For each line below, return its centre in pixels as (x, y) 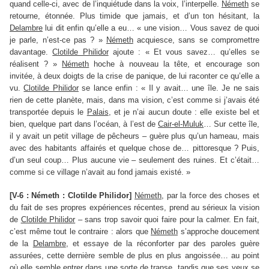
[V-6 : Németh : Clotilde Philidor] (71, 196)
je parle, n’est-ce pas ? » (58, 40)
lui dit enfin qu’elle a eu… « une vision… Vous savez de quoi (151, 28)
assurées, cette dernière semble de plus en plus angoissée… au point (134, 256)
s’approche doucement (219, 232)
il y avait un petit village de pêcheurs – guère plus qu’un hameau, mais (134, 136)
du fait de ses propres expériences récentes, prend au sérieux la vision (134, 208)
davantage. (31, 52)
